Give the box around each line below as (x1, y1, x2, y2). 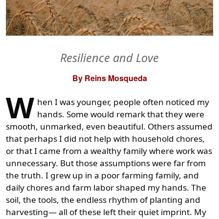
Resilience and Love (60, 49, 159, 66)
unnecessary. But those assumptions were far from (6, 157, 206, 169)
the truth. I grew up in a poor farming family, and (6, 169, 199, 181)
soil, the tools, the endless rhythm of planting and (6, 194, 200, 205)
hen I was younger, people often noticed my (37, 96, 209, 108)
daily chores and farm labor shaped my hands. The (6, 181, 206, 193)
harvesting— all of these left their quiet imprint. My (6, 206, 206, 218)
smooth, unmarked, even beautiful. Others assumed (6, 120, 213, 132)
